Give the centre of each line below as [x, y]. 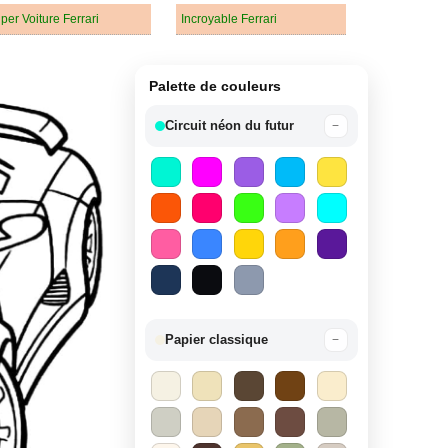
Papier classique [216, 339]
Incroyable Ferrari [229, 18]
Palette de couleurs [214, 85]
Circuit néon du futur [229, 125]
